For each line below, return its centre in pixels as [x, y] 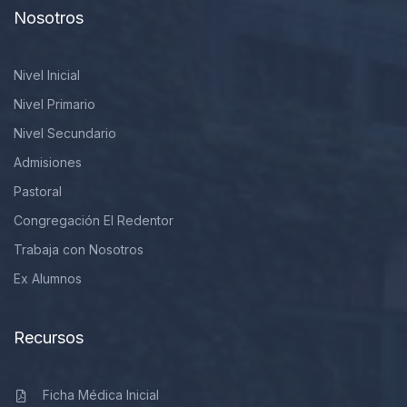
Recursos [49, 338]
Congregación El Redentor [94, 220]
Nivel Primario [55, 104]
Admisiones [48, 162]
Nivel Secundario [65, 133]
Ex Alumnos [48, 278]
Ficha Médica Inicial [100, 395]
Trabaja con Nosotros [79, 249]
